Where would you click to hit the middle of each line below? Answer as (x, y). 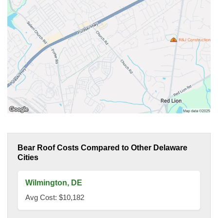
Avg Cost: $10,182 (55, 198)
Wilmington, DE (54, 183)
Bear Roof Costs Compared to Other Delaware (102, 148)
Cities (28, 158)
